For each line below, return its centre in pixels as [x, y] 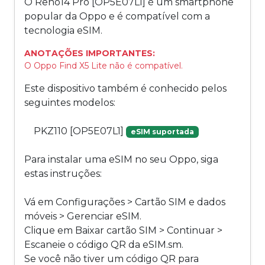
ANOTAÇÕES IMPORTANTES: [90, 54]
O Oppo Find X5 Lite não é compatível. [104, 66]
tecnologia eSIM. [63, 31]
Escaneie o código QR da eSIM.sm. [104, 245]
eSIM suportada [162, 132]
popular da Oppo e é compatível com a [117, 17]
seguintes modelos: [70, 103]
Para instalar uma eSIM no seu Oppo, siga [121, 160]
